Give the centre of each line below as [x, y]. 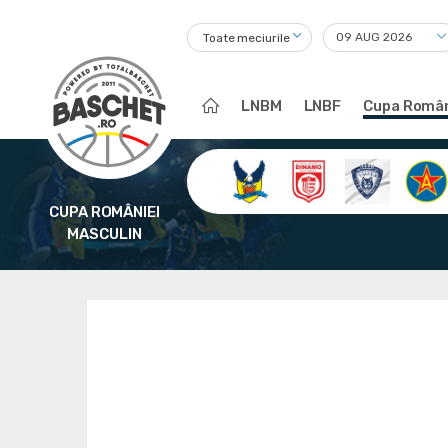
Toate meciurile [246, 38]
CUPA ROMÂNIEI [104, 212]
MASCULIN [104, 234]
